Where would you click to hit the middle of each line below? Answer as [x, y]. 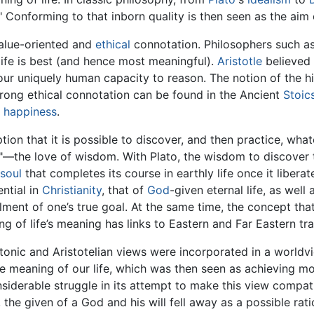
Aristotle [240, 61]
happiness [30, 112]
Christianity [72, 190]
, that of [124, 190]
